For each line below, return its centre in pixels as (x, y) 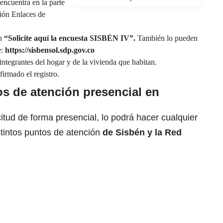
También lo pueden (167, 38)
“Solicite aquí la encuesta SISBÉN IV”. (70, 38)
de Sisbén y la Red (141, 133)
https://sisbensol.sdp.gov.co (50, 50)
